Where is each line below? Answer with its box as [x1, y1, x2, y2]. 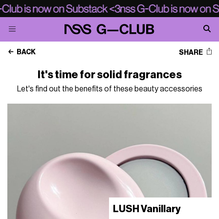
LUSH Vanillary [113, 204, 181, 215]
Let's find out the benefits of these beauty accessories [17, 85, 202, 93]
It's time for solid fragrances [37, 69, 182, 80]
